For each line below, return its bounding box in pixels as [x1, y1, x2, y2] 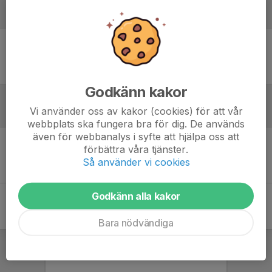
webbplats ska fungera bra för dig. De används [27, 117, 245, 130]
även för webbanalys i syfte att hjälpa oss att [33, 130, 239, 143]
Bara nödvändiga [98, 216, 174, 229]
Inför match [7, 109, 75, 121]
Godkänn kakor [84, 83, 188, 101]
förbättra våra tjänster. [84, 143, 188, 155]
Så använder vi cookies [82, 155, 190, 168]
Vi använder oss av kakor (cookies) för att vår [29, 104, 243, 117]
